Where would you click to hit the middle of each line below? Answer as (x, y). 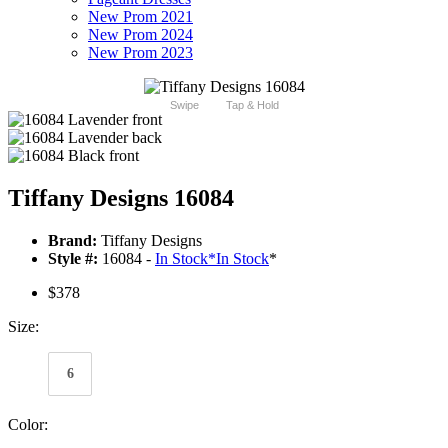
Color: (28, 425)
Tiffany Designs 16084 (121, 198)
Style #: (73, 259)
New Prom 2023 (140, 53)
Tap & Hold (252, 105)
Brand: (72, 241)
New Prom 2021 (140, 17)
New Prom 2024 (140, 35)
